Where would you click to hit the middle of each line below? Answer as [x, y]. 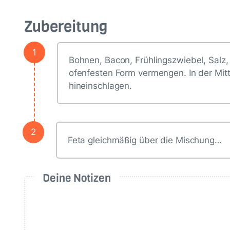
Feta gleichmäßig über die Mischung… [145, 140]
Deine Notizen [77, 178]
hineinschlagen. [100, 86]
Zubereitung [66, 27]
